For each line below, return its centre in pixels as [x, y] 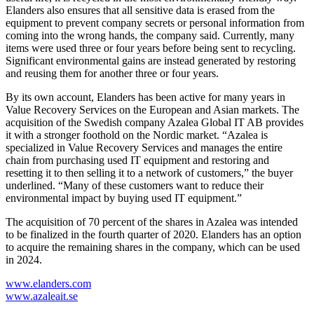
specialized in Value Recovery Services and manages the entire [144, 147]
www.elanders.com [48, 283]
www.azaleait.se [42, 296]
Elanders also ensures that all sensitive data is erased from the [140, 10]
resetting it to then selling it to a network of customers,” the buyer [149, 172]
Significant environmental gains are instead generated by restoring [151, 60]
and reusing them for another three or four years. [112, 73]
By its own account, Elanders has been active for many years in [145, 97]
